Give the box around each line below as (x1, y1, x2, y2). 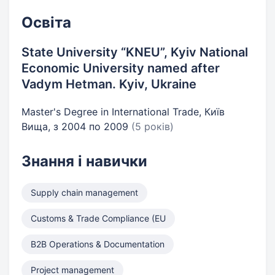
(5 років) (131, 120, 174, 133)
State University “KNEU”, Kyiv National (21, 45, 248, 60)
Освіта (21, 14, 71, 31)
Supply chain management (31, 187, 138, 198)
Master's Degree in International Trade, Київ (21, 106, 225, 118)
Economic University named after (21, 61, 220, 76)
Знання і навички (21, 152, 147, 170)
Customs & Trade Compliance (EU (31, 213, 166, 223)
